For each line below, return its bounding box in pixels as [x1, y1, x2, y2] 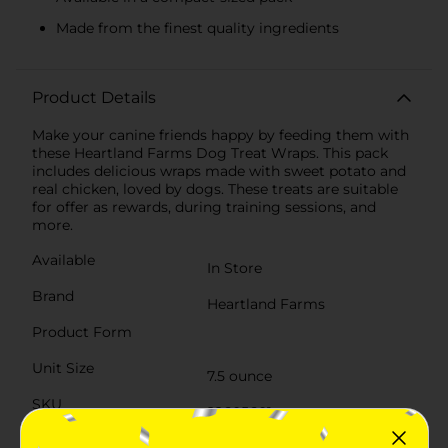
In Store [207, 258, 262, 277]
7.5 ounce [207, 366, 272, 385]
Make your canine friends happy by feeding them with [32, 125, 409, 144]
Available [32, 250, 95, 269]
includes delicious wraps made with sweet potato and [32, 161, 406, 180]
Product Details [32, 87, 156, 107]
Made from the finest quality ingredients [56, 18, 339, 37]
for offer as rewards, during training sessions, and [32, 197, 376, 216]
